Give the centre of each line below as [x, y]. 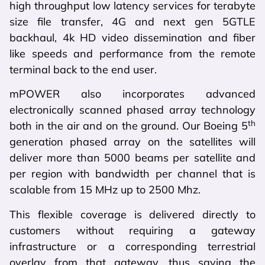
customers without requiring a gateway [132, 230]
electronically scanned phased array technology [132, 110]
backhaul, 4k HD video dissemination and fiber [132, 37]
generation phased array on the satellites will [132, 142]
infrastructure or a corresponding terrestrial [132, 246]
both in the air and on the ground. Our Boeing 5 [129, 126]
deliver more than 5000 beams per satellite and [132, 158]
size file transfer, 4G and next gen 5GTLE [132, 21]
